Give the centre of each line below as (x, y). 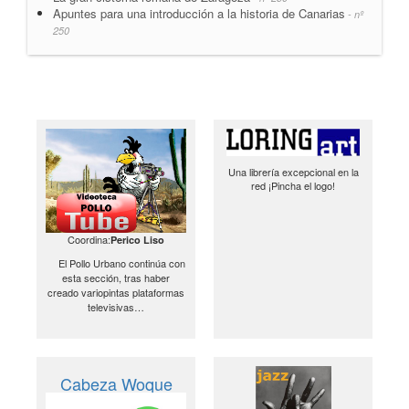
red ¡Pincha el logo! (293, 185)
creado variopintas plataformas (116, 292)
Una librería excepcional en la (293, 171)
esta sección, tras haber (116, 277)
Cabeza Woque (116, 383)
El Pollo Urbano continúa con (116, 262)
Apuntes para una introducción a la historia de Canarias (199, 13)
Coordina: (89, 239)
